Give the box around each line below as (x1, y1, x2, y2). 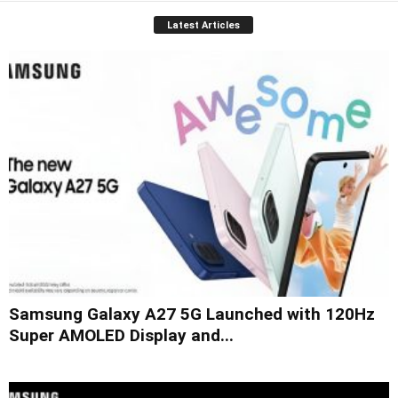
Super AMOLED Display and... (9, 324, 234, 346)
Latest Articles (167, 20, 240, 32)
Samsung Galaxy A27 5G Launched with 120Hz (9, 303, 375, 324)
